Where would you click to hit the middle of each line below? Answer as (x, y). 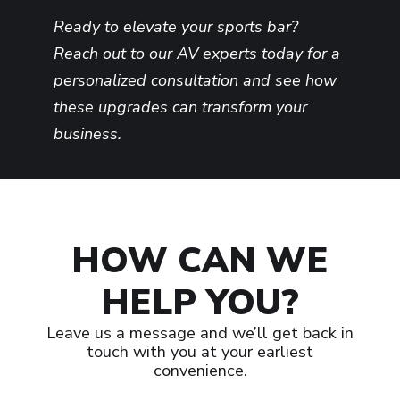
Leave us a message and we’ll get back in (200, 333)
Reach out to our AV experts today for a (197, 54)
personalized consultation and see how (195, 81)
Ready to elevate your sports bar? (176, 27)
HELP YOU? (200, 303)
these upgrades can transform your (180, 108)
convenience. (200, 371)
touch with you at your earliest (200, 352)
